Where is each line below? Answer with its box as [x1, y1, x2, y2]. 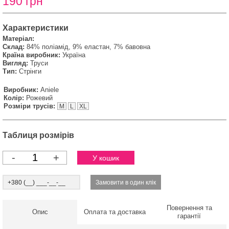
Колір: [4, 94, 24, 102]
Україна [62, 51, 85, 59]
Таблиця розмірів [3, 131, 74, 140]
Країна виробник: [3, 51, 60, 59]
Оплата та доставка [83, 208, 146, 216]
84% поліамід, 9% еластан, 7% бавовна [27, 43, 150, 51]
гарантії [177, 212, 201, 220]
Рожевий [26, 94, 53, 102]
